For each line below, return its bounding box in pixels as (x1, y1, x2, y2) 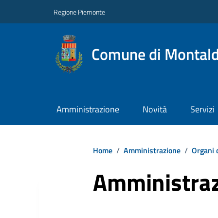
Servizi (190, 103, 215, 116)
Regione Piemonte (54, 6, 105, 17)
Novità (142, 103, 167, 116)
